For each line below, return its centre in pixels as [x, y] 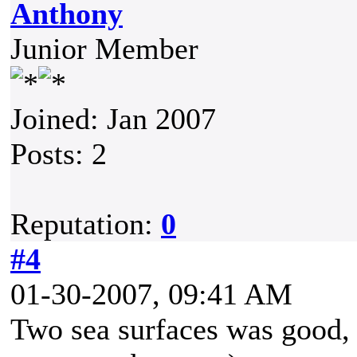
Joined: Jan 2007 [113, 119]
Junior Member [104, 49]
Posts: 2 [59, 154]
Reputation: [86, 224]
